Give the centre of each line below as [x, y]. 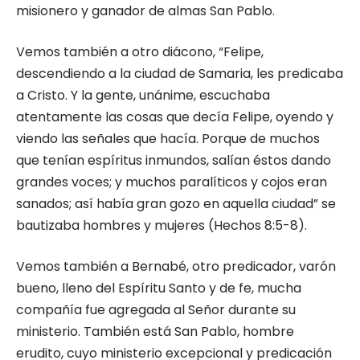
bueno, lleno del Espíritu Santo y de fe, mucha [159, 288]
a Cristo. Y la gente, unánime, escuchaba [143, 95]
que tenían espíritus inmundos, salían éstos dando [174, 160]
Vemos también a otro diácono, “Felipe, [140, 52]
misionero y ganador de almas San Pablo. [145, 11]
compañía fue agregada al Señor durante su [156, 310]
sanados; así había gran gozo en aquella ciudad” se [176, 204]
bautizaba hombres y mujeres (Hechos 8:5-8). [162, 225]
